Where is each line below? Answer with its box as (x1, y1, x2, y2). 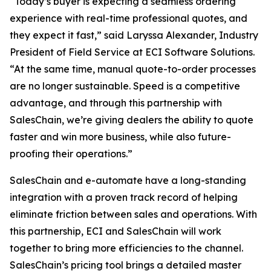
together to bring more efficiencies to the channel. (10, 242, 243, 255)
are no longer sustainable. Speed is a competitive (10, 80, 240, 93)
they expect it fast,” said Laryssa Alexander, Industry (10, 29, 258, 42)
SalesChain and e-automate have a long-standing (10, 174, 246, 187)
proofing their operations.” (10, 148, 132, 160)
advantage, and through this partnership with (10, 97, 222, 109)
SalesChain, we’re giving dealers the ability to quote (10, 114, 253, 126)
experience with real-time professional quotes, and (10, 12, 247, 25)
